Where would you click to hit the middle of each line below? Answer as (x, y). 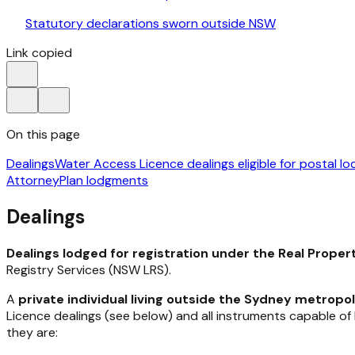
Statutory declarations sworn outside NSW (151, 24)
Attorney (33, 181)
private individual (73, 300)
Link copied (39, 53)
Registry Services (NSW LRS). (89, 270)
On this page (43, 135)
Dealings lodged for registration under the (142, 254)
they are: (32, 333)
